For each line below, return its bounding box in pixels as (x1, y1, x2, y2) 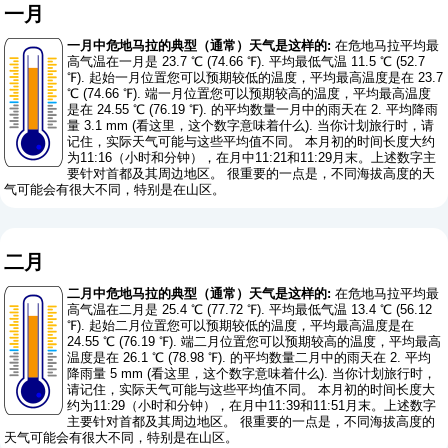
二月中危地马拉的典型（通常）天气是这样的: (67, 286, 332, 302)
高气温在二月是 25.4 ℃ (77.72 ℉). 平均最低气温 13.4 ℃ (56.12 (67, 302, 433, 318)
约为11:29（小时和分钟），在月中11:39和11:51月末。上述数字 (67, 398, 437, 414)
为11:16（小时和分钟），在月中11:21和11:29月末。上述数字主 (67, 150, 437, 166)
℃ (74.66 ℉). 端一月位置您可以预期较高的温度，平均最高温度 (67, 86, 432, 102)
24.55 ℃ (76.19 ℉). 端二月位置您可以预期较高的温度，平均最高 (67, 334, 442, 350)
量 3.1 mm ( (67, 118, 137, 134)
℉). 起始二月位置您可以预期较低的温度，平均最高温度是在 (67, 318, 415, 334)
